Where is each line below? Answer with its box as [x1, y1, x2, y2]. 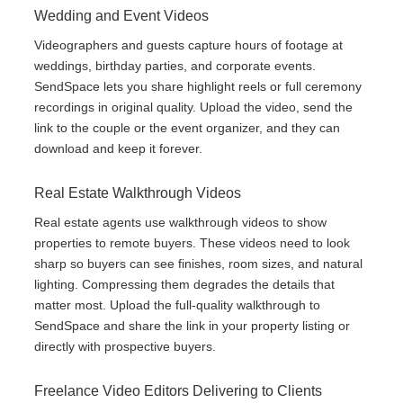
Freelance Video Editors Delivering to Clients [34, 383, 322, 399]
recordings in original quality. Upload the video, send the [34, 100, 353, 115]
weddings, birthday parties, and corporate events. [34, 58, 316, 74]
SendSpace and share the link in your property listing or [34, 318, 350, 334]
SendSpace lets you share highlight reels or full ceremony [34, 79, 362, 94]
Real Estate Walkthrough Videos [34, 185, 241, 201]
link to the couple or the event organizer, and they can [34, 121, 340, 136]
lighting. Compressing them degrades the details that [34, 277, 335, 292]
